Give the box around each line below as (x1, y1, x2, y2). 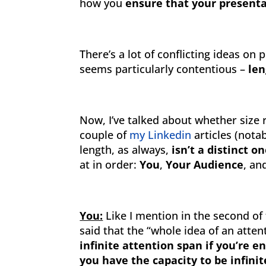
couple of (80, 128, 130, 142)
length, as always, (80, 142, 172, 157)
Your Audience (166, 157, 244, 172)
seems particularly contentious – (80, 62, 249, 76)
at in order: (80, 157, 140, 172)
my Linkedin (129, 128, 192, 142)
